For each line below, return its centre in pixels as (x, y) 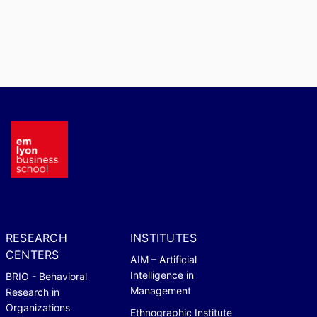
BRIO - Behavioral (46, 276)
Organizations (38, 307)
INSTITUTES (164, 237)
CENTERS (33, 254)
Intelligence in (162, 275)
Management (161, 290)
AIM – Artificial (163, 259)
